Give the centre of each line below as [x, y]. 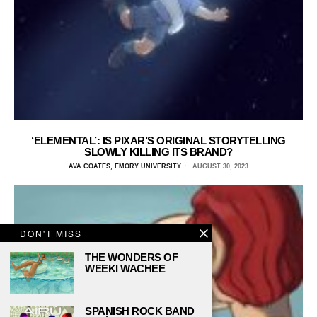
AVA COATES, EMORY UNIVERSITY [125, 167]
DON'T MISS [51, 233]
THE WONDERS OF [131, 257]
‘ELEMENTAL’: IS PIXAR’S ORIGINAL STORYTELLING [158, 141]
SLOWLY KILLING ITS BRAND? [158, 152]
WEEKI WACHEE [125, 269]
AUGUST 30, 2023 [219, 167]
